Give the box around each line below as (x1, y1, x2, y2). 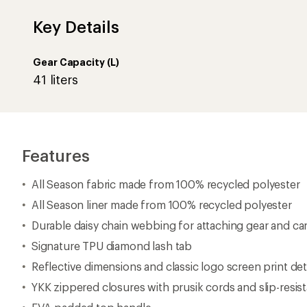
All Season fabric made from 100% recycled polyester (31, 177, 300, 191)
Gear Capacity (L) (33, 56, 119, 68)
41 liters (33, 72, 78, 87)
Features (22, 145, 90, 165)
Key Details (33, 16, 119, 36)
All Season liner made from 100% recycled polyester (31, 198, 292, 211)
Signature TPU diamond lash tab (31, 239, 193, 252)
